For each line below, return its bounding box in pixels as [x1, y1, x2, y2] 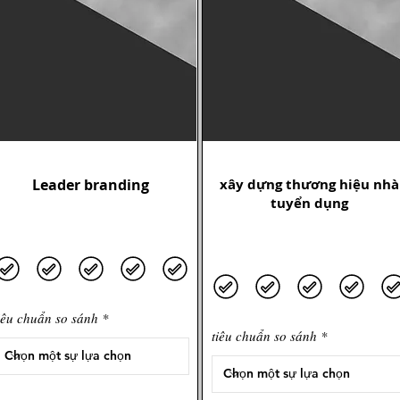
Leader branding [32, 174, 149, 195]
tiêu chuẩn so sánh [212, 326, 317, 345]
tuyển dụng [271, 193, 348, 212]
